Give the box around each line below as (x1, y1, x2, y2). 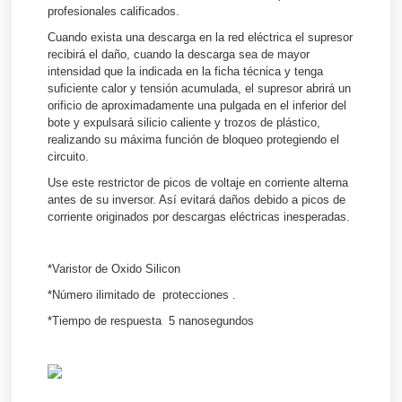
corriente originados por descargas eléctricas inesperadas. (48, 210, 351, 224)
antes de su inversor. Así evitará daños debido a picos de (48, 193, 346, 207)
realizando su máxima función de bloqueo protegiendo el (48, 133, 340, 147)
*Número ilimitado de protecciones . (48, 288, 237, 302)
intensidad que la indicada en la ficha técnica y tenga (48, 65, 324, 79)
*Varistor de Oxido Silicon (48, 262, 181, 276)
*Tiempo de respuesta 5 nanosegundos (48, 314, 255, 328)
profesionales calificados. (48, 4, 180, 19)
